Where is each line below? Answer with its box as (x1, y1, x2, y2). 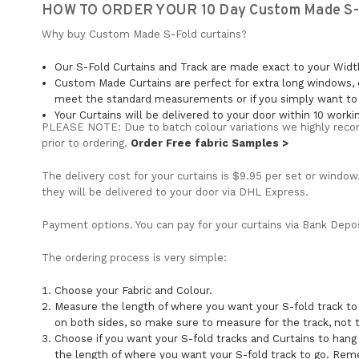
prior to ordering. (42, 136, 131, 149)
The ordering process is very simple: (42, 251, 227, 264)
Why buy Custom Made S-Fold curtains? (42, 27, 247, 40)
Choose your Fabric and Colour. (54, 284, 213, 296)
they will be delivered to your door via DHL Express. (42, 185, 309, 198)
